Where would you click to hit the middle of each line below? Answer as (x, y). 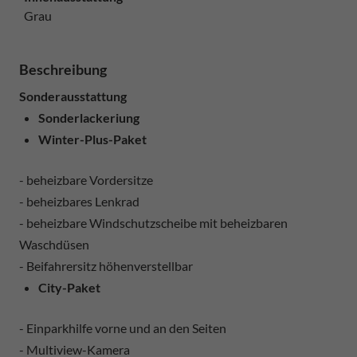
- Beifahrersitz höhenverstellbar (106, 265)
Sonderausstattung (73, 96)
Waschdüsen (54, 244)
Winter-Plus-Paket (92, 139)
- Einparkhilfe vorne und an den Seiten (123, 328)
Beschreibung (63, 69)
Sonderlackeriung (89, 117)
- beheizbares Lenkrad (79, 201)
